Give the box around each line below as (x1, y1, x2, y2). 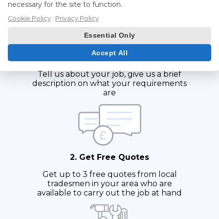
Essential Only (84, 31, 135, 40)
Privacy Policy (55, 14, 99, 22)
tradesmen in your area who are (47, 179, 172, 189)
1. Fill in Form (82, 52, 137, 62)
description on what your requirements (32, 79, 187, 88)
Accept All (91, 48, 128, 57)
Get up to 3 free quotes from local (42, 170, 177, 179)
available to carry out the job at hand (37, 188, 182, 198)
